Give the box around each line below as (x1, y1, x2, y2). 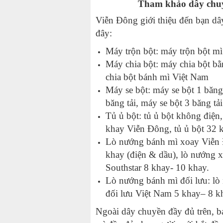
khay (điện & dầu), (106, 149, 181, 160)
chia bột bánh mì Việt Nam (106, 72, 209, 83)
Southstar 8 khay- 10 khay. (106, 162, 209, 173)
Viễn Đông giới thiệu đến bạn (96, 15, 212, 26)
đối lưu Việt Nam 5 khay (106, 188, 201, 199)
